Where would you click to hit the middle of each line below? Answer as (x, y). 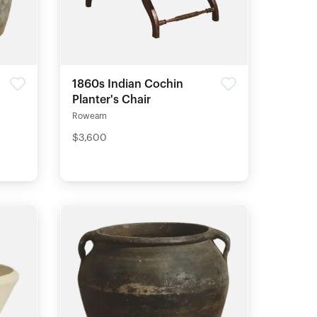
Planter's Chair (111, 99)
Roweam (89, 116)
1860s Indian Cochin (127, 84)
